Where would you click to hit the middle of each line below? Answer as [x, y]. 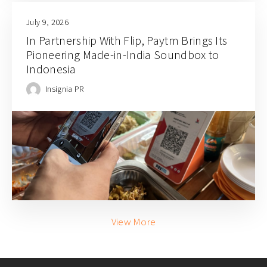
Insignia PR [65, 89]
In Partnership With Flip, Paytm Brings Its [127, 41]
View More [133, 222]
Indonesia [52, 69]
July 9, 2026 [47, 22]
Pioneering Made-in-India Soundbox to [123, 55]
